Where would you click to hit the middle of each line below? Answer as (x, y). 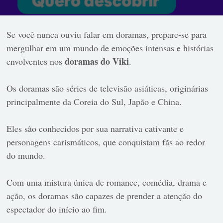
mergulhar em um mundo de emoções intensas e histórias (110, 48)
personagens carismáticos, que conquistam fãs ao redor (106, 142)
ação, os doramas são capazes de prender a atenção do (105, 196)
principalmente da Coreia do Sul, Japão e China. (94, 102)
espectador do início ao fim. (57, 209)
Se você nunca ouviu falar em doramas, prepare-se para (107, 34)
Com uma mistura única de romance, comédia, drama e (107, 182)
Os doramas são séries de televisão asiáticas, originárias (108, 88)
